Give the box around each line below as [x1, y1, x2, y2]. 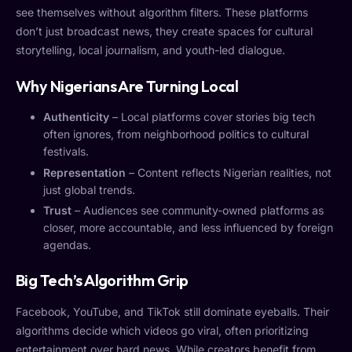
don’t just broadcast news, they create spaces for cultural [16, 24, 313, 38]
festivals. [43, 145, 89, 159]
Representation [43, 165, 126, 179]
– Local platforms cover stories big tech [109, 110, 315, 124]
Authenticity [43, 110, 109, 124]
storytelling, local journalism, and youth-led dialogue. [16, 43, 285, 57]
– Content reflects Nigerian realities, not [126, 165, 332, 179]
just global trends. [43, 182, 135, 196]
